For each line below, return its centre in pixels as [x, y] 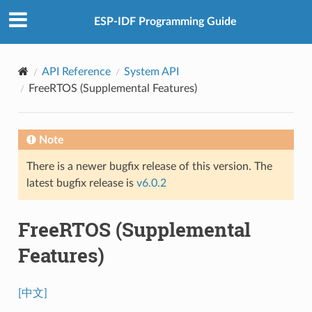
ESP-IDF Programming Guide [165, 22]
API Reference [76, 71]
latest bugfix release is [81, 183]
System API [151, 71]
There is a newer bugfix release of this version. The [149, 166]
